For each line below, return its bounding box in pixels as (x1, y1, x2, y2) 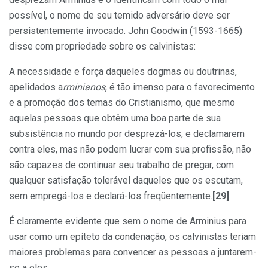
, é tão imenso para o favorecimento (105, 81, 255, 93)
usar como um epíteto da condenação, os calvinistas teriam (9, 230, 256, 242)
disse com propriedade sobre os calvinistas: (9, 40, 196, 52)
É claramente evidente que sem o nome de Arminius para (9, 215, 246, 227)
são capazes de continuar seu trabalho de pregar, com (9, 159, 234, 170)
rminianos (63, 81, 105, 93)
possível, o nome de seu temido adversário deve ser (9, 9, 230, 21)
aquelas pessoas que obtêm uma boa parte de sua (9, 112, 221, 124)
